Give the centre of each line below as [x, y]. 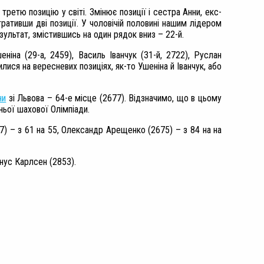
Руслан [208, 55]
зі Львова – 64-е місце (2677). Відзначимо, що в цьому [114, 98]
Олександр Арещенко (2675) [118, 130]
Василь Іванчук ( [111, 55]
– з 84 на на [199, 130]
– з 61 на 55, [36, 130]
